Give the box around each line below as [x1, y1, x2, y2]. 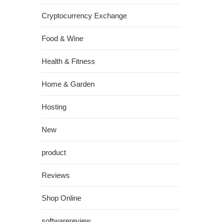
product [42, 148, 66, 157]
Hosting [42, 103, 66, 111]
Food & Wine [42, 34, 83, 43]
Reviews [42, 171, 70, 179]
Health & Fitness [42, 57, 95, 65]
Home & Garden [42, 80, 95, 88]
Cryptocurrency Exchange [42, 11, 127, 20]
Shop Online [42, 194, 81, 202]
